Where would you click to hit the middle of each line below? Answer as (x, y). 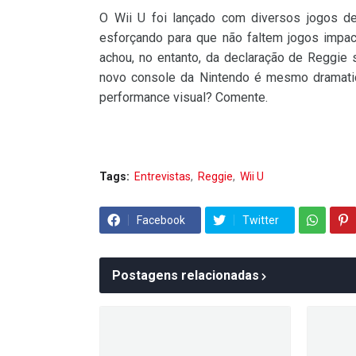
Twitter (261, 220)
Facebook (161, 220)
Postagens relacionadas (186, 275)
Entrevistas (163, 176)
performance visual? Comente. (184, 97)
